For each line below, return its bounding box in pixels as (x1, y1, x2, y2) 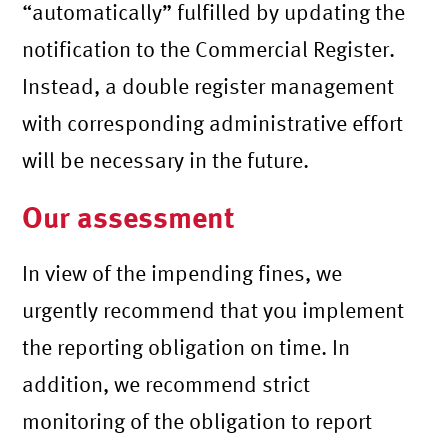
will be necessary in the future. (22, 147, 310, 172)
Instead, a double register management (22, 73, 395, 98)
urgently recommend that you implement (22, 297, 405, 322)
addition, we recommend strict (22, 371, 311, 396)
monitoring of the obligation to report (22, 408, 373, 433)
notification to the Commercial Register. (22, 36, 396, 61)
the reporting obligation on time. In (22, 334, 351, 359)
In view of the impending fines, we (22, 260, 343, 285)
